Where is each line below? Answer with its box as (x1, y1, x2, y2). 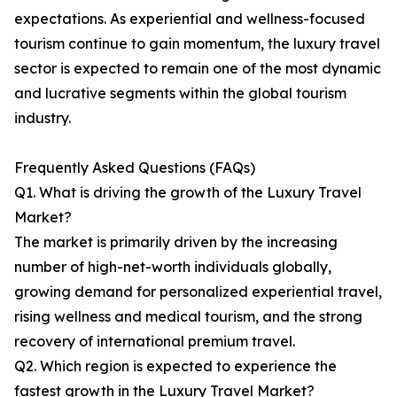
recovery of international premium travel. (14, 332, 295, 351)
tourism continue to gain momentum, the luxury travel (14, 35, 380, 53)
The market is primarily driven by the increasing (14, 233, 338, 252)
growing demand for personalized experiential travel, (14, 283, 382, 301)
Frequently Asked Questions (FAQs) (14, 159, 255, 177)
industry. (14, 109, 71, 128)
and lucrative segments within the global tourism (14, 84, 346, 103)
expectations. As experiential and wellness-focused (14, 10, 365, 28)
